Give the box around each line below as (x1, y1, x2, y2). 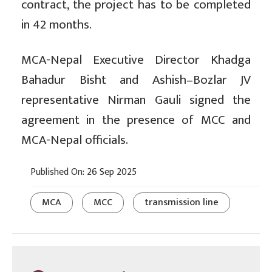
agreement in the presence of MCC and (21, 109, 251, 131)
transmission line (144, 194, 219, 211)
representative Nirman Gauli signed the (21, 89, 251, 111)
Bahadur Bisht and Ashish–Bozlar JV (21, 69, 251, 91)
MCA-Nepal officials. (21, 129, 128, 151)
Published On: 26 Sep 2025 (30, 164, 137, 181)
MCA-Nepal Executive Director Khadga (21, 49, 251, 71)
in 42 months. (21, 14, 92, 36)
